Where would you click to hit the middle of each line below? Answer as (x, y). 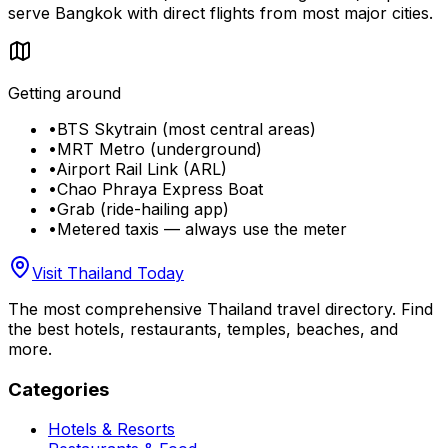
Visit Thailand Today (108, 272)
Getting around (64, 92)
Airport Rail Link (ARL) (141, 168)
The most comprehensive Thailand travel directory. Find (220, 308)
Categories (58, 389)
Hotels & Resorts (111, 429)
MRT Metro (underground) (159, 148)
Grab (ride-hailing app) (143, 208)
